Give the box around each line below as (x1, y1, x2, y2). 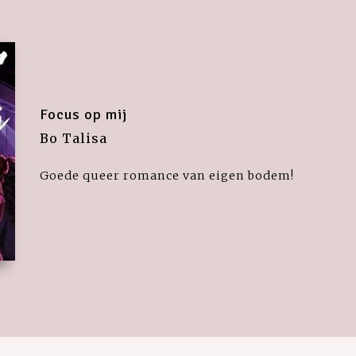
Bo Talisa (40, 130, 108, 146)
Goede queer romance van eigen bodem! (40, 168, 295, 183)
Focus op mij (40, 105, 128, 123)
